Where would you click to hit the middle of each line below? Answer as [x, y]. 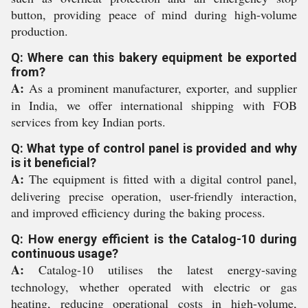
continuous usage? [65, 253]
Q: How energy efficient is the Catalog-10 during [154, 239]
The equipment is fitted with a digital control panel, [161, 178]
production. [40, 31]
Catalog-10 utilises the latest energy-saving [161, 269]
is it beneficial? [54, 162]
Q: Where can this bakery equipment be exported [154, 57]
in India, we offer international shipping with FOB [154, 105]
